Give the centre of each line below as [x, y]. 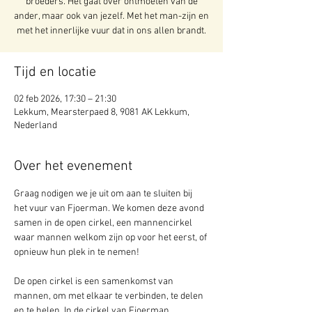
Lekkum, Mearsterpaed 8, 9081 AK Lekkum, [102, 112]
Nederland [36, 126]
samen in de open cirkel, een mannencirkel [104, 223]
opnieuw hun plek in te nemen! [77, 252]
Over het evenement [73, 166]
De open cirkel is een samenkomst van [95, 282]
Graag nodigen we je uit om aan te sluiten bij [104, 194]
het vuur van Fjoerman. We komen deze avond [110, 209]
